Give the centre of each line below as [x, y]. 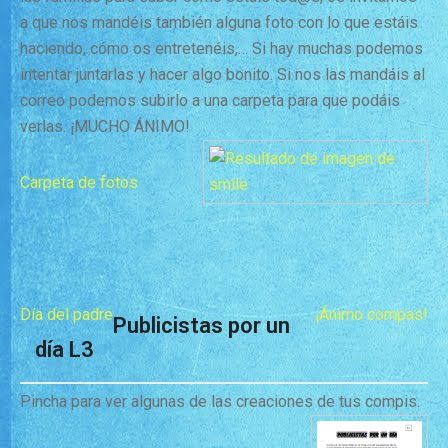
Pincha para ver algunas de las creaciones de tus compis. [220, 401]
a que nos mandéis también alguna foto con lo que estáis [219, 22]
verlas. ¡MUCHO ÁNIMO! [105, 126]
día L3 [64, 349]
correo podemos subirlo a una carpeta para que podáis [210, 100]
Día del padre [66, 314]
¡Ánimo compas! [371, 314]
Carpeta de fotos [79, 182]
